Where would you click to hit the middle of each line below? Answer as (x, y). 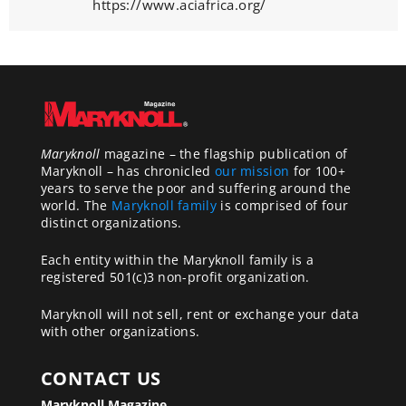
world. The (76, 205)
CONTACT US (101, 379)
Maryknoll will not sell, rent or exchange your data (200, 314)
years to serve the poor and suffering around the (196, 188)
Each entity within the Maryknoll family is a (177, 260)
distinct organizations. (111, 222)
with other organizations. (120, 332)
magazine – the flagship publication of (224, 153)
